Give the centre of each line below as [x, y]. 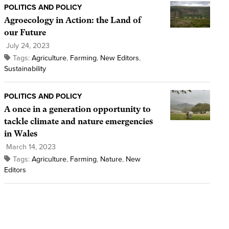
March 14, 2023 [30, 147]
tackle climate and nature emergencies [78, 122]
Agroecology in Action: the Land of [72, 20]
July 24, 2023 [27, 46]
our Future [25, 33]
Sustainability [25, 69]
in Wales [20, 134]
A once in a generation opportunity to [77, 109]
